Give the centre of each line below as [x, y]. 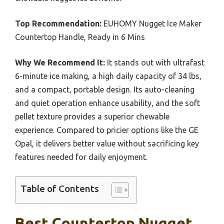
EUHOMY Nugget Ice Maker [151, 24]
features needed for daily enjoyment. [81, 157]
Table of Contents [60, 189]
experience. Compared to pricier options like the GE [107, 130]
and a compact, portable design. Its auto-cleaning [105, 90]
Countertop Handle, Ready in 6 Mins [80, 37]
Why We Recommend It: [60, 63]
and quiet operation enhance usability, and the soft [107, 103]
